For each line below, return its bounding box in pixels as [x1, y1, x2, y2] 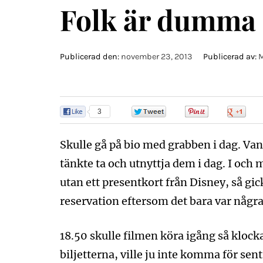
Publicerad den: [60, 52, 121, 62]
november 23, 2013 [121, 52, 193, 62]
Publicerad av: [201, 52, 258, 62]
